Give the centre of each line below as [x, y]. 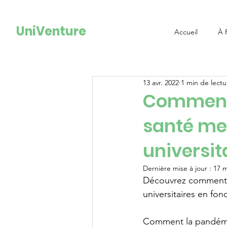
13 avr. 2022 [161, 82]
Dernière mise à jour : [178, 168]
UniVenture [51, 31]
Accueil [186, 32]
